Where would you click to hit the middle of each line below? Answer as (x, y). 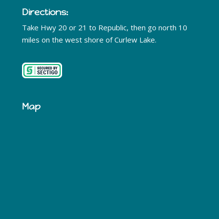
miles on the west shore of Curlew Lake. (89, 40)
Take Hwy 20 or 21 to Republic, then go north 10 (104, 28)
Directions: (45, 12)
